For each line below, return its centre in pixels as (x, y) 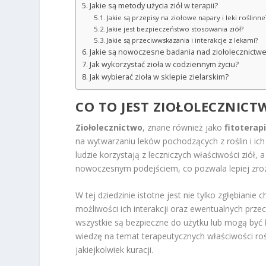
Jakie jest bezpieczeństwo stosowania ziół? (175, 28)
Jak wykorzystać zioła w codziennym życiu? (164, 64)
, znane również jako (184, 127)
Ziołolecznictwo (109, 127)
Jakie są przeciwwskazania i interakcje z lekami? (183, 40)
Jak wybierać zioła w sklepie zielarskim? (159, 77)
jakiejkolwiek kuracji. (115, 250)
